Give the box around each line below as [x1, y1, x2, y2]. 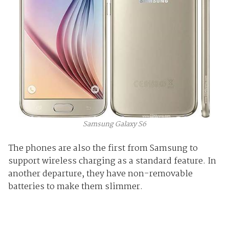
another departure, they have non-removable [8, 167, 193, 181]
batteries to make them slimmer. [8, 179, 143, 194]
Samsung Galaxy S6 [83, 119, 146, 130]
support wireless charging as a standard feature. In [8, 154, 216, 168]
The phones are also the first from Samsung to [8, 141, 198, 155]
